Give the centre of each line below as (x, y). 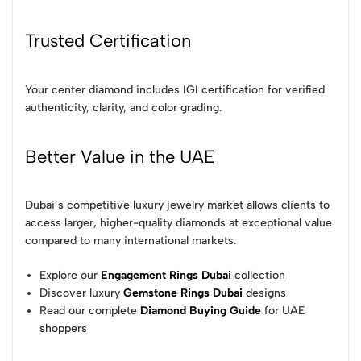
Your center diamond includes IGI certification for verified (175, 89)
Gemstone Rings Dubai (183, 293)
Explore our (71, 276)
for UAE (283, 311)
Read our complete (90, 311)
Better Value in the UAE (120, 156)
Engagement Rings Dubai (166, 276)
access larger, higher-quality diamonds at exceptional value (178, 223)
